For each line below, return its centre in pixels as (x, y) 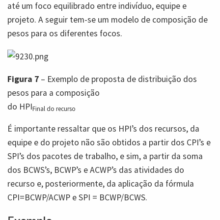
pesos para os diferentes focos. (65, 33)
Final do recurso (54, 109)
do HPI (20, 106)
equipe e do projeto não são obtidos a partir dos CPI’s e (109, 143)
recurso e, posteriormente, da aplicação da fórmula (101, 184)
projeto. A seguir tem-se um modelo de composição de (108, 19)
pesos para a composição (54, 93)
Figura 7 (23, 79)
